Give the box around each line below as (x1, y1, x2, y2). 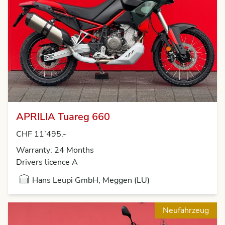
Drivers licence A (16, 157, 78, 168)
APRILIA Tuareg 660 (16, 110, 110, 124)
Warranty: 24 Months (16, 145, 94, 156)
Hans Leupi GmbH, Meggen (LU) (32, 175, 150, 186)
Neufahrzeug (163, 205, 209, 216)
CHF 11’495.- (16, 129, 66, 140)
